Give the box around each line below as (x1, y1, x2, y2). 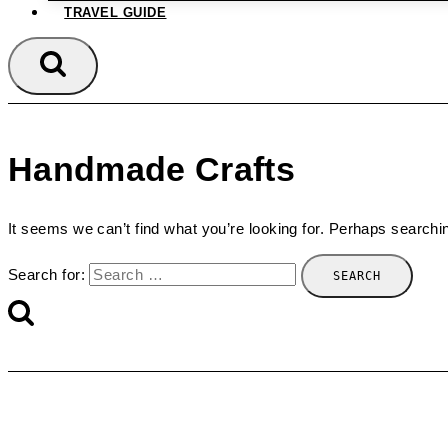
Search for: (8, 265, 85, 283)
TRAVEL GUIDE (64, 5, 167, 20)
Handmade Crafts (8, 150, 296, 188)
